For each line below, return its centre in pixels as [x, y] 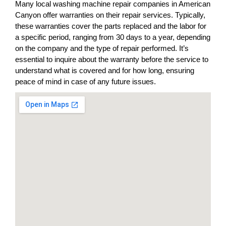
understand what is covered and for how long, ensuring [105, 70]
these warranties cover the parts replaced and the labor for [111, 26]
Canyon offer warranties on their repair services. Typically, [110, 15]
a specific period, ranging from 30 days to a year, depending [113, 37]
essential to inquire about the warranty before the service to [112, 59]
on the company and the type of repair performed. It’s [102, 48]
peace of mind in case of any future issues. [86, 81]
